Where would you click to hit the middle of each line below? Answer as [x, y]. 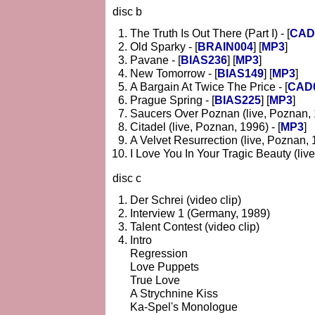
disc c [127, 178]
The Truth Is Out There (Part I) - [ [210, 33]
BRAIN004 [225, 46]
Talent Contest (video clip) [195, 226]
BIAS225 [238, 100]
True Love [155, 280]
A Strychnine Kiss [174, 293]
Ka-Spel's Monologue [184, 307]
